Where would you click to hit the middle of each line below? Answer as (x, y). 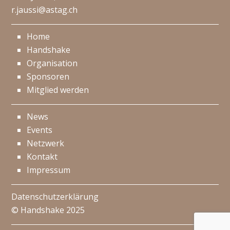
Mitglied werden (58, 90)
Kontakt (42, 157)
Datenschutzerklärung (55, 197)
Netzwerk (46, 143)
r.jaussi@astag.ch (45, 10)
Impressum (49, 170)
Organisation (52, 63)
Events (40, 130)
